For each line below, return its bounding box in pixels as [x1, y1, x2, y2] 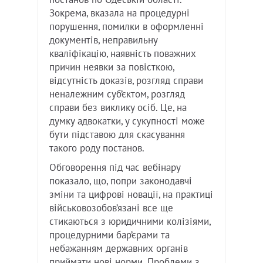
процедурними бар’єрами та [49, 229, 170, 241]
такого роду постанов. [49, 142, 144, 154]
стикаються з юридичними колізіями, [49, 215, 210, 228]
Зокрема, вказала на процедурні [49, 7, 190, 19]
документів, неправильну [49, 34, 157, 46]
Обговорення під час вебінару [49, 161, 180, 174]
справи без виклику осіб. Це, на [49, 102, 187, 114]
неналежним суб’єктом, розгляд [49, 88, 185, 100]
